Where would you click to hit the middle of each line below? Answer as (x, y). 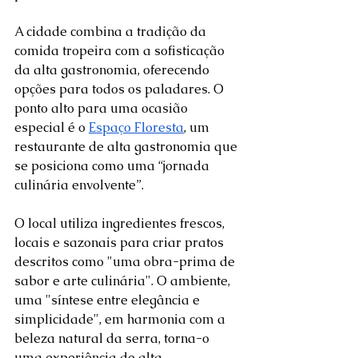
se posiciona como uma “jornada (113, 166)
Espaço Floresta (136, 128)
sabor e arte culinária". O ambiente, (124, 281)
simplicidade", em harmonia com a (121, 320)
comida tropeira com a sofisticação (121, 51)
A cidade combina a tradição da (112, 32)
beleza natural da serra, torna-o (113, 339)
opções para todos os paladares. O (121, 89)
